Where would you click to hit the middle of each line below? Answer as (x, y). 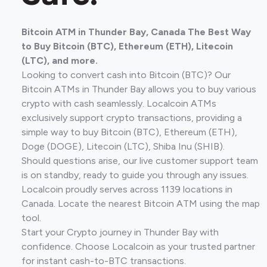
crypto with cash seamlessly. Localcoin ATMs (119, 103)
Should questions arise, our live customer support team (140, 161)
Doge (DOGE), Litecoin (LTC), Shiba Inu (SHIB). (123, 146)
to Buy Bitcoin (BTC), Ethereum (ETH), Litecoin (127, 46)
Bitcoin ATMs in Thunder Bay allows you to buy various (139, 89)
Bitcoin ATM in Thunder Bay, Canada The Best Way (136, 32)
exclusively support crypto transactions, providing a (132, 118)
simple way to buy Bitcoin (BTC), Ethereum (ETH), (129, 132)
